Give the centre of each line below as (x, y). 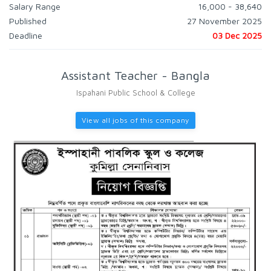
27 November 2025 (224, 21)
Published (28, 21)
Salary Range (35, 6)
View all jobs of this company (135, 120)
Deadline (26, 35)
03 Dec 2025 (237, 35)
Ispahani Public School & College (135, 93)
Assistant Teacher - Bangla (135, 75)
